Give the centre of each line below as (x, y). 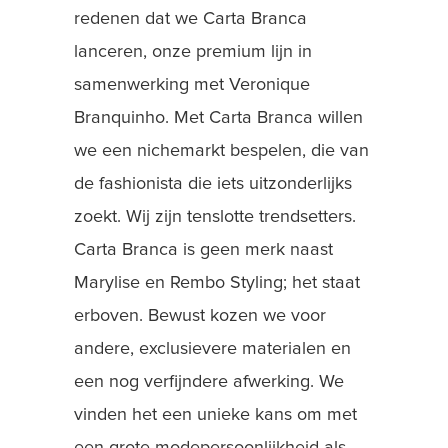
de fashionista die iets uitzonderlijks (213, 184)
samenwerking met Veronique (192, 85)
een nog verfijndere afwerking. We (209, 382)
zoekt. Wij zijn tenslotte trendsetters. (215, 217)
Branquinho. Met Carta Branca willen (218, 118)
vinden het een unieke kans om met (215, 415)
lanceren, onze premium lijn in (193, 52)
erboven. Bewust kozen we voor (200, 316)
